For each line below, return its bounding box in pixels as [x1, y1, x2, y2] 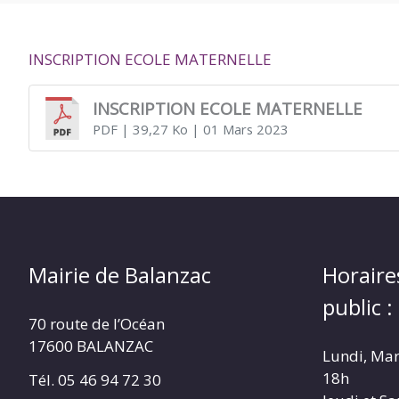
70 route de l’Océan [28, 313, 165, 335]
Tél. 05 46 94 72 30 [28, 370, 161, 391]
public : [322, 292, 393, 322]
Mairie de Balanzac [28, 260, 211, 290]
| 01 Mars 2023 [187, 120, 289, 139]
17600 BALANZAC [28, 336, 153, 357]
